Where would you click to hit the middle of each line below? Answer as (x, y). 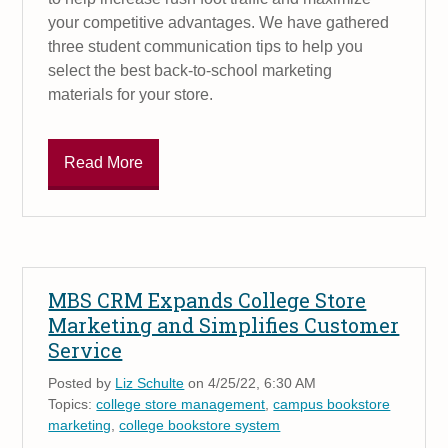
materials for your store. (131, 95)
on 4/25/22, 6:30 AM (250, 382)
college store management (181, 403)
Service (85, 349)
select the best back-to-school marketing (190, 71)
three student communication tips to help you (206, 47)
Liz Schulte (150, 382)
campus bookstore (332, 403)
